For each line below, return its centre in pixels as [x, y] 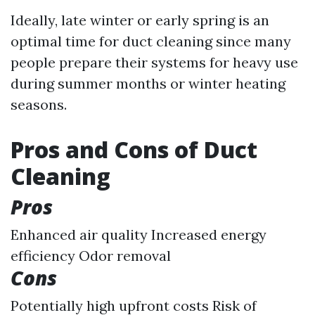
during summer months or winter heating [148, 83]
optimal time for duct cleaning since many [151, 41]
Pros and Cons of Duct [134, 149]
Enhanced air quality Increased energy [139, 234]
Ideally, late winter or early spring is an [140, 20]
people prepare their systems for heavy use [154, 62]
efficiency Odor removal [91, 256]
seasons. [39, 104]
